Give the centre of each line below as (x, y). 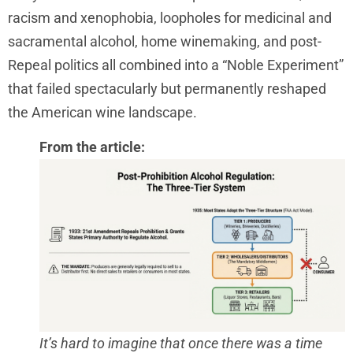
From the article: (92, 147)
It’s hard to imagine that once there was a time (181, 343)
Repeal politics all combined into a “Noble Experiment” (176, 65)
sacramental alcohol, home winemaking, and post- (165, 41)
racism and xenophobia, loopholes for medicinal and (170, 18)
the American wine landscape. (102, 112)
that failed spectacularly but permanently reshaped (167, 89)
